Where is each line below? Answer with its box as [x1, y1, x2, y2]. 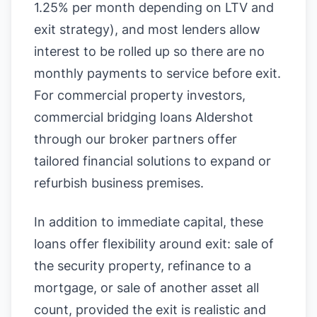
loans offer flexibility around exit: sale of [34, 236, 274, 251]
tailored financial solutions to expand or [34, 154, 271, 168]
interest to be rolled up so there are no [34, 44, 265, 59]
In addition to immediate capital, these [34, 214, 263, 229]
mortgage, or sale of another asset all [34, 280, 259, 295]
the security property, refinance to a [34, 258, 251, 273]
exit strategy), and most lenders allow [34, 22, 260, 37]
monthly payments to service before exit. [34, 66, 281, 81]
